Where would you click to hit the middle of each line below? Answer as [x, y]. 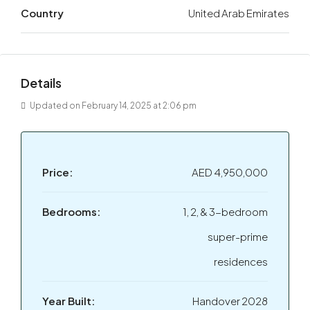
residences [241, 262]
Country [42, 13]
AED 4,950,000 [230, 172]
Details [41, 83]
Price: [57, 172]
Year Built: [69, 301]
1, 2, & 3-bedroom [225, 212]
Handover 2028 [230, 301]
